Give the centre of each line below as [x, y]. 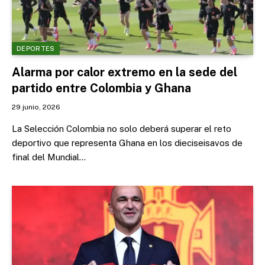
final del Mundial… [49, 157]
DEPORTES [36, 49]
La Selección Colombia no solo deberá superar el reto [122, 129]
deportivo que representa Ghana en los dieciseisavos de [127, 143]
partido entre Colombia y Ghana [101, 88]
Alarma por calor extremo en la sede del [125, 72]
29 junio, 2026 [36, 107]
